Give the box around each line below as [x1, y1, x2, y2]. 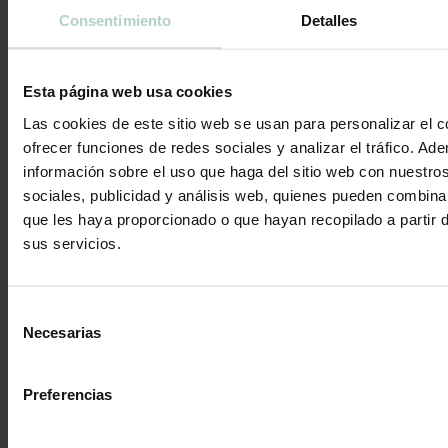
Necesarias [23, 323, 101, 340]
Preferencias [23, 385, 113, 402]
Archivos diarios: [8, 96, 250, 133]
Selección [7, 303, 72, 320]
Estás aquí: [8, 191, 76, 209]
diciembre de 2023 [8, 133, 256, 170]
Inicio [8, 209, 44, 227]
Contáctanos [48, 2, 126, 19]
